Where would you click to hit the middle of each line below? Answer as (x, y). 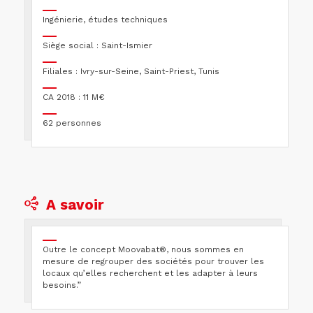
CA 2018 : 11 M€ (74, 97)
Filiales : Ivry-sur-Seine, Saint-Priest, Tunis (131, 72)
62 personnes (72, 123)
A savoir (75, 205)
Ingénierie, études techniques (105, 20)
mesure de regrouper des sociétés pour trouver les (153, 262)
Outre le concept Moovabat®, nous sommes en (143, 250)
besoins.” (62, 285)
